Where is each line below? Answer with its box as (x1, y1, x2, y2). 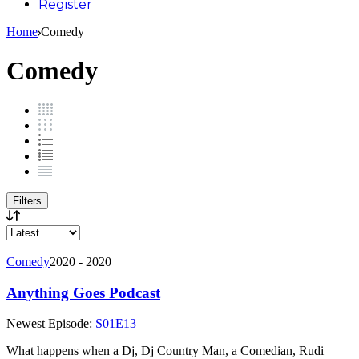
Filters (13, 194, 42, 207)
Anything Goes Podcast (6, 284, 160, 301)
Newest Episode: (6, 317, 95, 331)
